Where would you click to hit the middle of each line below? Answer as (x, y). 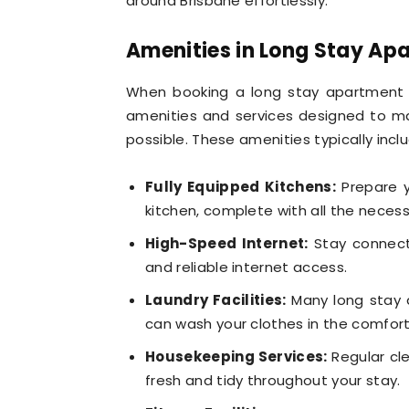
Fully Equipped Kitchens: (241, 186)
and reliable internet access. (246, 267)
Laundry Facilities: (216, 299)
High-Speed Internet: (227, 243)
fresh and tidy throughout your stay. (273, 380)
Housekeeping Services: (236, 356)
